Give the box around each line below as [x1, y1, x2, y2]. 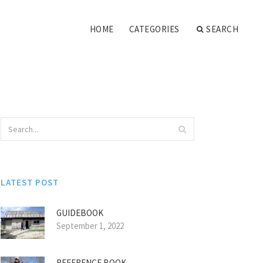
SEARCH [206, 23, 238, 35]
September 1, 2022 [56, 220, 124, 231]
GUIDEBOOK [56, 207, 103, 218]
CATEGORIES [129, 23, 180, 35]
